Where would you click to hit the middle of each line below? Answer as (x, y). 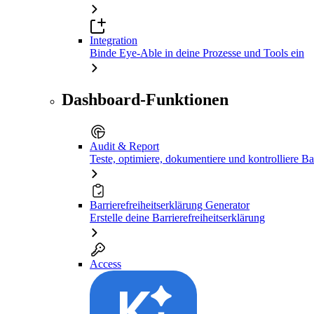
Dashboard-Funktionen (145, 99)
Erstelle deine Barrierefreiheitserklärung (177, 217)
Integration (114, 40)
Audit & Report (124, 146)
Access (105, 264)
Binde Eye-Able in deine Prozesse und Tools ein (197, 53)
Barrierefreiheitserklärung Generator (170, 205)
